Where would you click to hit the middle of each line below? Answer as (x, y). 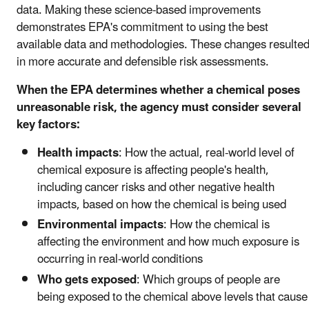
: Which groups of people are (208, 280)
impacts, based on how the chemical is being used (163, 205)
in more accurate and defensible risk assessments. (144, 62)
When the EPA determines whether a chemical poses (158, 91)
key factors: (48, 125)
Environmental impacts (100, 225)
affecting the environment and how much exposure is (168, 242)
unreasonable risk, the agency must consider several (159, 108)
